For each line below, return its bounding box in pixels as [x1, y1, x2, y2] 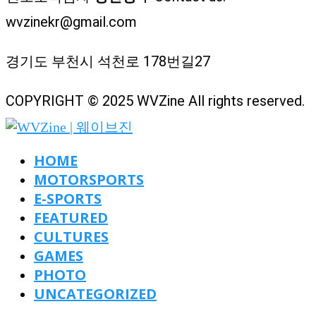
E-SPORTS [34, 188, 102, 208]
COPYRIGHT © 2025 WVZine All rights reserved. [6, 92, 305, 109]
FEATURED [34, 207, 108, 227]
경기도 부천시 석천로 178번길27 [6, 52, 210, 70]
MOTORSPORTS [34, 169, 144, 189]
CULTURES [34, 226, 109, 246]
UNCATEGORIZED [34, 284, 157, 303]
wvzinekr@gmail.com [6, 13, 137, 30]
